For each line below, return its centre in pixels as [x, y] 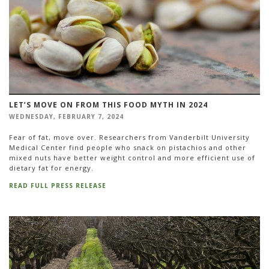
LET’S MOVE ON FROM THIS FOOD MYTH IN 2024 [108, 105]
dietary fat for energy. [51, 168]
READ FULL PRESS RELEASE [58, 186]
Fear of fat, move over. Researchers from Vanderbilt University [129, 137]
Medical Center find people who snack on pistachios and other [128, 147]
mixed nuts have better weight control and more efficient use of [132, 157]
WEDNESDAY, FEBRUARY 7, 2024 [66, 117]
